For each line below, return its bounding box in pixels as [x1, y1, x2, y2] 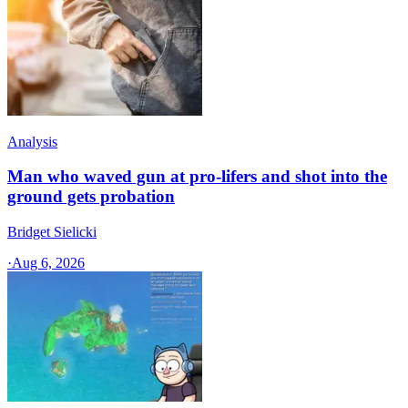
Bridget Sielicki [7, 224, 97, 240]
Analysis [7, 133, 57, 149]
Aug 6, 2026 [12, 255, 85, 270]
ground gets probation [7, 187, 175, 207]
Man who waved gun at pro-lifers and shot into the [7, 167, 387, 187]
